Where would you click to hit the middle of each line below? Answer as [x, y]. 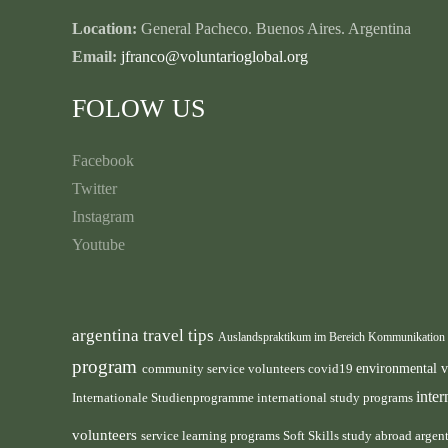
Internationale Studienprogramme [164, 398]
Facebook [103, 160]
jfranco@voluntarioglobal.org [214, 56]
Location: [104, 28]
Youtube [98, 244]
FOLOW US [138, 108]
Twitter [94, 188]
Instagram [103, 216]
